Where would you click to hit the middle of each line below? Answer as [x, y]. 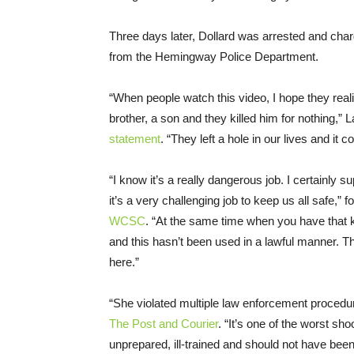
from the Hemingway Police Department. [214, 56]
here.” [124, 262]
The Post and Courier [164, 323]
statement [135, 138]
